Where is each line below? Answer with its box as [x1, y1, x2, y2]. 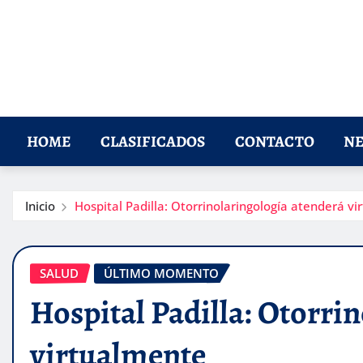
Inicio [25, 198, 55, 215]
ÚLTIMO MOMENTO [104, 265, 219, 282]
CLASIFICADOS [100, 130, 206, 153]
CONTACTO [234, 130, 314, 153]
